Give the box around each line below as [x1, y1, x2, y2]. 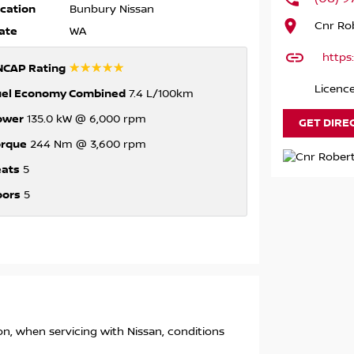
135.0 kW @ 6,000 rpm [23, 113, 146, 126]
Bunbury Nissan [69, 3, 154, 17]
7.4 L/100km [125, 88, 194, 101]
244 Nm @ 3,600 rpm [26, 138, 146, 152]
